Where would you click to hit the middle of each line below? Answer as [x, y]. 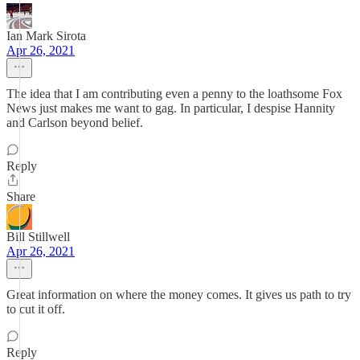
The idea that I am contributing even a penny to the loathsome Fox [174, 94]
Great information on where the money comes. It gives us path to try [179, 295]
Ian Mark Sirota [46, 36]
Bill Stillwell [38, 237]
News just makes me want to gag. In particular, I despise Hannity [171, 108]
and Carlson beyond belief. [75, 123]
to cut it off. [36, 309]
